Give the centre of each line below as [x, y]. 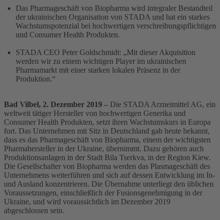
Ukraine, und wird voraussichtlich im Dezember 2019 [87, 201]
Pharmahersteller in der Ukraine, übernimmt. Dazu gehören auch [104, 148]
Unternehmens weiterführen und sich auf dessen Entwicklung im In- [110, 175]
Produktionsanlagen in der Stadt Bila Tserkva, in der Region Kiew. [107, 157]
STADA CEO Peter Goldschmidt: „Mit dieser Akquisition [106, 52]
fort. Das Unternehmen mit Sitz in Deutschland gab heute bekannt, [107, 131]
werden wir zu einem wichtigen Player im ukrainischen [101, 61]
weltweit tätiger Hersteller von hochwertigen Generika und [95, 113]
